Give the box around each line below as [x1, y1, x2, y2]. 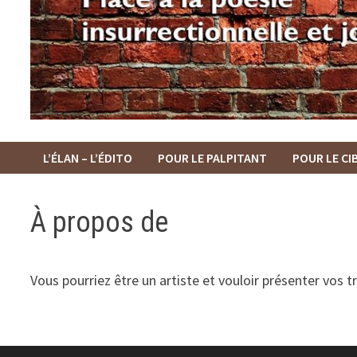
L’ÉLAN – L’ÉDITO [43, 149, 133, 166]
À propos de [30, 205, 169, 239]
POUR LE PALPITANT [158, 149, 268, 166]
